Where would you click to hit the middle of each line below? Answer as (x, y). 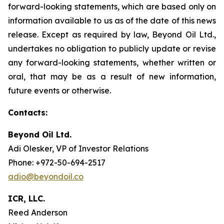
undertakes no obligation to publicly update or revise (112, 48)
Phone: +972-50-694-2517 (57, 162)
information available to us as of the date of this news (112, 20)
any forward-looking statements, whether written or (112, 62)
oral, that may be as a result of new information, (112, 76)
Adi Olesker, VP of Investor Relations (78, 148)
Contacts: (28, 112)
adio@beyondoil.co (46, 176)
